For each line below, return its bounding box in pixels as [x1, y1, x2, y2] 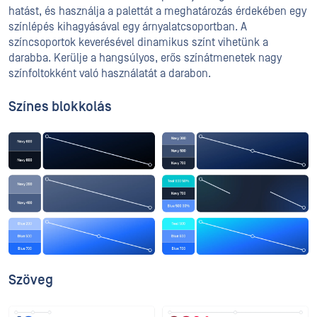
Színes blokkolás [8, 99, 112, 115]
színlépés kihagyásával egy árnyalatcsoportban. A [8, 21, 247, 34]
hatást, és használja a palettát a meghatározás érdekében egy [8, 5, 306, 18]
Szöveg [8, 272, 53, 288]
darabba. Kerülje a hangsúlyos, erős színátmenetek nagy [8, 52, 282, 65]
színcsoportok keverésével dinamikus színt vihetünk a [8, 36, 268, 50]
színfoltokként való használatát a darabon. [8, 67, 211, 81]
